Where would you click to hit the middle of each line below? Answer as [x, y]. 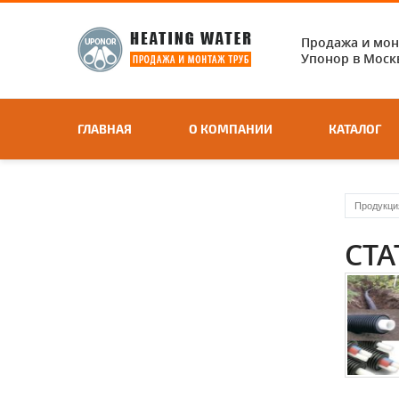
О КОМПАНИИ [230, 129]
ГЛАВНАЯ [105, 129]
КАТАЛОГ [355, 129]
